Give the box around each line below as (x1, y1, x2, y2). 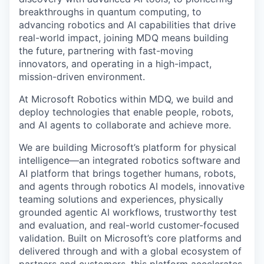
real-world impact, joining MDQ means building (19, 31, 229, 44)
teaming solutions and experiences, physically (19, 193, 223, 205)
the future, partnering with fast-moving (19, 44, 193, 57)
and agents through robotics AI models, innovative (19, 180, 245, 192)
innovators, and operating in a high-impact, (19, 57, 212, 70)
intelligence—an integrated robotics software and (19, 154, 240, 166)
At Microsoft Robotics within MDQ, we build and (19, 93, 233, 105)
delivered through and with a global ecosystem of (19, 245, 242, 257)
